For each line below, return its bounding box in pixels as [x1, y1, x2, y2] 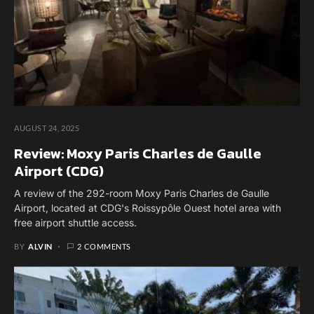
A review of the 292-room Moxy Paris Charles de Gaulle [14, 187, 269, 200]
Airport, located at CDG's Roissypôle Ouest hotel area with [14, 202, 281, 214]
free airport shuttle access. [14, 217, 137, 229]
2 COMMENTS [77, 242, 131, 252]
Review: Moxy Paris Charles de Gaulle [14, 143, 261, 165]
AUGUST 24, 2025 [14, 123, 80, 133]
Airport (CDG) [14, 161, 104, 182]
